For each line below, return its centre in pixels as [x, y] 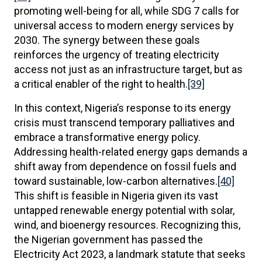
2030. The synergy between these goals [107, 40]
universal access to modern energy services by [124, 25]
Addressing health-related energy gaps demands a [131, 152]
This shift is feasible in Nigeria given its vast [116, 196]
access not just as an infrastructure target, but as [128, 69]
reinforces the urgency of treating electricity [117, 55]
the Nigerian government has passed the [108, 239]
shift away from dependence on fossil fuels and [125, 166]
